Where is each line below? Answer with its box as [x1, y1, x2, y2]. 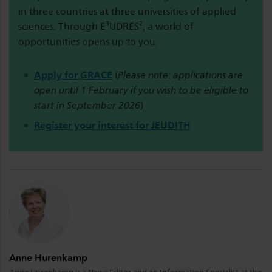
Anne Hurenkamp [9, 252, 87, 263]
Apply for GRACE [33, 69, 112, 81]
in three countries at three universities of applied [18, 5, 236, 17]
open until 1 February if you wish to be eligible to [33, 84, 248, 96]
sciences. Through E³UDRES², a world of [18, 21, 194, 32]
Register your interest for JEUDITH [33, 120, 191, 131]
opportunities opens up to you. [18, 36, 158, 47]
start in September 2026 [33, 100, 140, 111]
